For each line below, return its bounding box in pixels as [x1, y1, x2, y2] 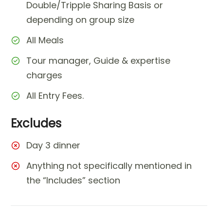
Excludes [11, 115, 62, 131]
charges [26, 69, 63, 81]
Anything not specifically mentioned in [26, 159, 192, 172]
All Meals [26, 34, 64, 46]
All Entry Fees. [26, 89, 84, 102]
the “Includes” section [26, 174, 121, 186]
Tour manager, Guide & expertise [26, 54, 171, 67]
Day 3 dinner [26, 139, 81, 151]
